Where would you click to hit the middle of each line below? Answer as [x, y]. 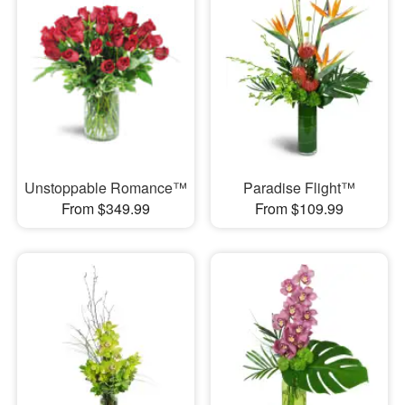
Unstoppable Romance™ [105, 188]
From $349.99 [105, 209]
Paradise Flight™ [299, 188]
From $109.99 [299, 209]
